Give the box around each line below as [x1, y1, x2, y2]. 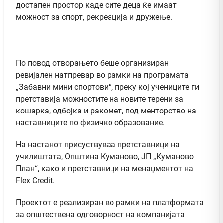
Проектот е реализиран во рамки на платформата [16, 197, 204, 207]
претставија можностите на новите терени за [16, 94, 183, 104]
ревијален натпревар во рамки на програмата [16, 70, 189, 80]
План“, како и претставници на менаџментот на [16, 163, 193, 173]
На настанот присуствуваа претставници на [16, 139, 180, 149]
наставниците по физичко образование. [16, 117, 165, 127]
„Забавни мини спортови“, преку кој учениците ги [16, 82, 199, 92]
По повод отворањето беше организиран [16, 58, 169, 68]
